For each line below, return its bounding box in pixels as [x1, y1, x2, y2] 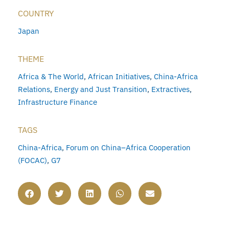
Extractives [151, 84, 190, 95]
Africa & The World [18, 72, 84, 82]
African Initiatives [88, 72, 150, 82]
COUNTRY [18, 8, 54, 19]
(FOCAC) [18, 155, 47, 166]
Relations [18, 84, 50, 95]
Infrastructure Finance [18, 97, 97, 107]
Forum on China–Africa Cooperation [66, 143, 191, 153]
